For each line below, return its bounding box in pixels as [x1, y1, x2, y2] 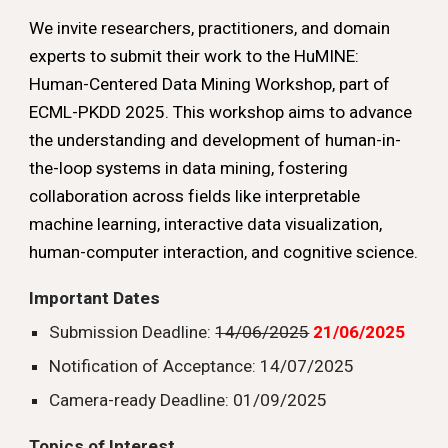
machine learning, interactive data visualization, [29, 214, 383, 234]
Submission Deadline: [49, 322, 216, 342]
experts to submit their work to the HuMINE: [29, 46, 360, 66]
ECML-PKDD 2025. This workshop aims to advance [29, 102, 413, 122]
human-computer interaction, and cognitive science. [29, 242, 419, 262]
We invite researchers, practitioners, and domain [29, 18, 391, 38]
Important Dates [29, 288, 161, 308]
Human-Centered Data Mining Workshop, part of [29, 74, 391, 94]
